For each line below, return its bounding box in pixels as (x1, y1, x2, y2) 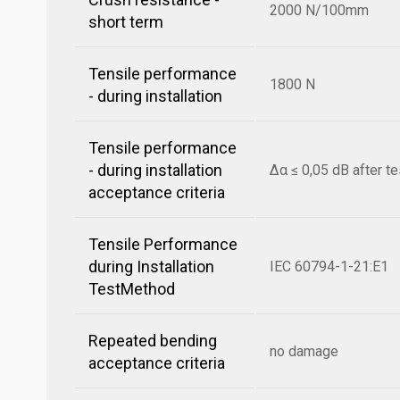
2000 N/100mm (270, 2, 369, 19)
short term (88, 12, 163, 31)
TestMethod (88, 279, 175, 298)
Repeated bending (88, 331, 217, 350)
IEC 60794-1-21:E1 (270, 258, 388, 275)
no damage (270, 343, 338, 360)
